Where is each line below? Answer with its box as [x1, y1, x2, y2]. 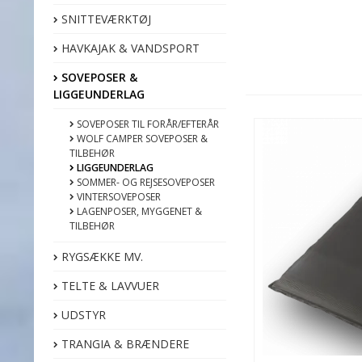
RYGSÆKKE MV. [58, 248, 143, 264]
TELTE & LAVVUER [58, 277, 159, 293]
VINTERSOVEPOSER [74, 189, 161, 204]
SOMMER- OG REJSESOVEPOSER [74, 175, 215, 189]
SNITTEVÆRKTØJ [58, 11, 151, 27]
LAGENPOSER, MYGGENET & [74, 204, 202, 218]
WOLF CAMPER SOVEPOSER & [74, 131, 208, 145]
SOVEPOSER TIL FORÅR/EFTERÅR [74, 116, 219, 131]
